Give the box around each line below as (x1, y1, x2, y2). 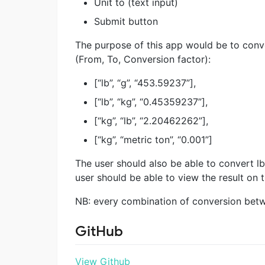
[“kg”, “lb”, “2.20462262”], (94, 114, 208, 127)
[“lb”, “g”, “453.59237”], (94, 76, 196, 89)
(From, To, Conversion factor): (75, 53, 211, 65)
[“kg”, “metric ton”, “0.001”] (94, 133, 212, 146)
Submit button (94, 15, 158, 27)
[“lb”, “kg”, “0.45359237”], (94, 95, 208, 108)
